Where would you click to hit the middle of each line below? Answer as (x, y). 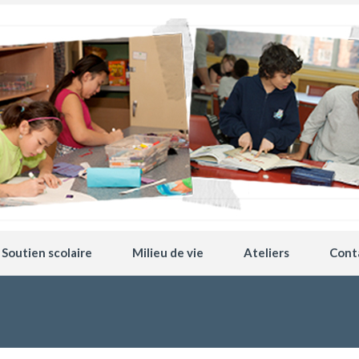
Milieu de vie (168, 252)
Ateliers (266, 252)
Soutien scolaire (47, 252)
